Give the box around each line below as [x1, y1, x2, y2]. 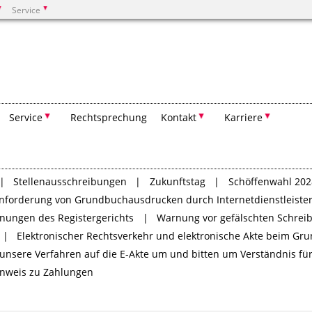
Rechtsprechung [70, 111, 147, 124]
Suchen [42, 43, 77, 56]
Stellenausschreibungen [13, 175, 127, 188]
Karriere [224, 111, 263, 124]
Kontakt [161, 111, 196, 124]
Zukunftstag [149, 175, 205, 188]
